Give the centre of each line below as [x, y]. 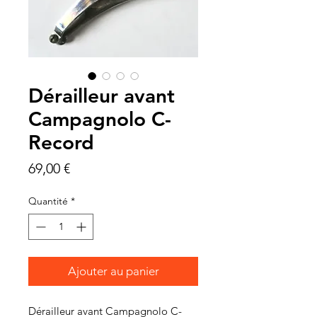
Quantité [48, 201]
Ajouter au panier [113, 271]
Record [61, 142]
